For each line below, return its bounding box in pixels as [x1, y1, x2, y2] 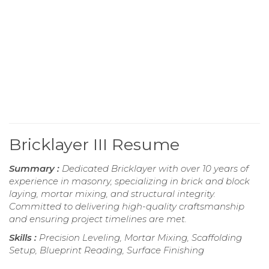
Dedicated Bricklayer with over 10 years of [62, 163, 249, 175]
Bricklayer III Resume [9, 134, 180, 155]
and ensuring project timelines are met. [9, 213, 187, 225]
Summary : [9, 163, 62, 175]
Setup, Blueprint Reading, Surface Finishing [9, 244, 204, 256]
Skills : [9, 232, 39, 244]
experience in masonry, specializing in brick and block [9, 175, 250, 187]
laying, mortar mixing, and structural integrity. [9, 188, 216, 200]
